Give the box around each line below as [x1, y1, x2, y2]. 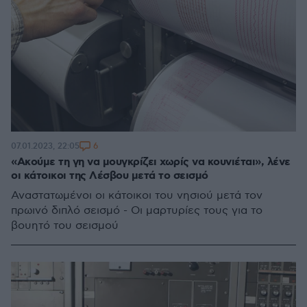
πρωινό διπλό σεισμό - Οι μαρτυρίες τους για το [11, 204, 262, 217]
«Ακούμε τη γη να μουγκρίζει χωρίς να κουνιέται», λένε [11, 154, 291, 169]
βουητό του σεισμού [11, 219, 119, 232]
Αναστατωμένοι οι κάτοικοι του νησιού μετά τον [11, 188, 262, 202]
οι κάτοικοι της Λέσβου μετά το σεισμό [11, 168, 208, 183]
